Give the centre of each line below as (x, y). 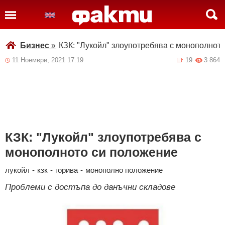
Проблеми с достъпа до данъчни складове (90, 187)
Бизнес (35, 45)
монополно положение (124, 170)
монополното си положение (91, 152)
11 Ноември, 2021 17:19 (48, 60)
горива (67, 170)
